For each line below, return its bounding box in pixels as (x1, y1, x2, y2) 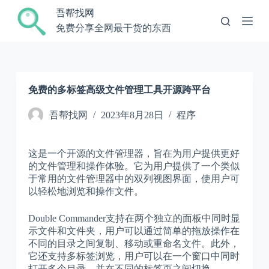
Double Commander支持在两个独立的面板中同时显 (28, 213, 240, 223)
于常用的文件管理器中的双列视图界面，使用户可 (28, 174, 240, 184)
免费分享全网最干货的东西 (55, 23, 171, 34)
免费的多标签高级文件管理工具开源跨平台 (28, 85, 211, 95)
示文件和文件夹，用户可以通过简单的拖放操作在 (28, 226, 240, 236)
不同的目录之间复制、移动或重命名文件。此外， (28, 238, 240, 249)
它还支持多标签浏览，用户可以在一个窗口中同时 (28, 251, 240, 261)
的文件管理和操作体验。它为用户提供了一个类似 (28, 161, 240, 171)
